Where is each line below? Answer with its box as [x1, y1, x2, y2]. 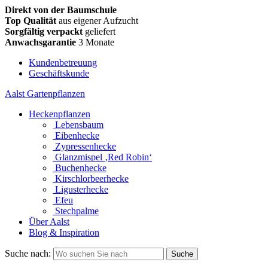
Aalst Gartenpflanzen [5, 89, 85, 99]
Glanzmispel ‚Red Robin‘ [55, 152, 152, 162]
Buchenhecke [55, 163, 106, 173]
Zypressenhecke [55, 141, 116, 151]
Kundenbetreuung [29, 57, 97, 68]
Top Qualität [5, 16, 56, 26]
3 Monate [76, 37, 114, 47]
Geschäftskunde [29, 68, 89, 78]
